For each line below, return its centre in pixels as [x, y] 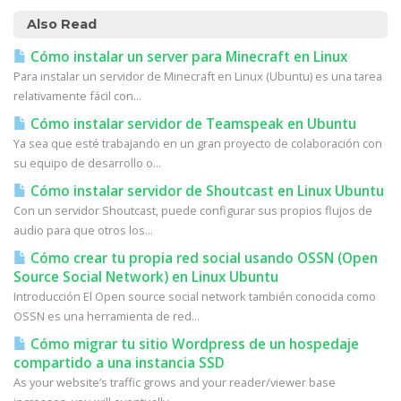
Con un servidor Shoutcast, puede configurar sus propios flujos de [193, 210]
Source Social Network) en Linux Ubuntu [146, 277]
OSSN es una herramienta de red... [107, 316]
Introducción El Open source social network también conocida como [195, 296]
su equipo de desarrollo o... [87, 163]
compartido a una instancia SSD [119, 363]
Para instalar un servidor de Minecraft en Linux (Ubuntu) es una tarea [198, 76]
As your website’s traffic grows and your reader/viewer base [175, 382]
